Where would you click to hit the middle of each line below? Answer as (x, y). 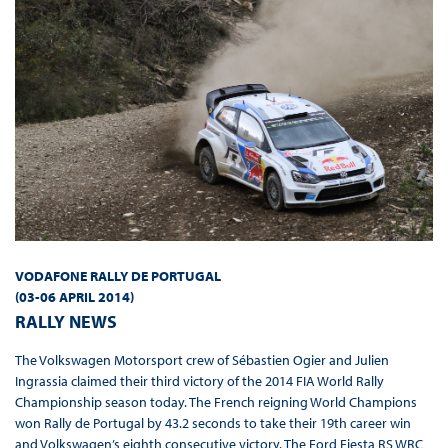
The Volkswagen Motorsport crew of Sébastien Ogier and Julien (201, 360)
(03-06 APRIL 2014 (72, 297)
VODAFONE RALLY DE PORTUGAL (117, 276)
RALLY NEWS (65, 322)
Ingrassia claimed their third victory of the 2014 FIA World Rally (199, 381)
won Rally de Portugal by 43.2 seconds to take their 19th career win (212, 423)
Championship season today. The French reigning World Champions (215, 402)
